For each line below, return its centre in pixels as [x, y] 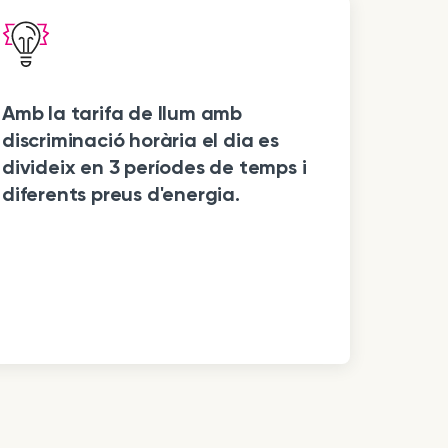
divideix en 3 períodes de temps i [154, 167]
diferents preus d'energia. [121, 194]
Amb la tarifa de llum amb [122, 113]
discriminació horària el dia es [140, 140]
